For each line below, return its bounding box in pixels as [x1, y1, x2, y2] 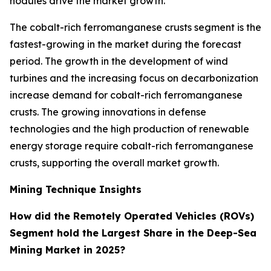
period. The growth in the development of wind [10, 54, 228, 67]
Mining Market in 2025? [10, 243, 125, 256]
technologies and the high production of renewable [10, 122, 249, 135]
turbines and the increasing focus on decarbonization [10, 71, 258, 84]
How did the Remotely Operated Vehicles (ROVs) [10, 209, 254, 222]
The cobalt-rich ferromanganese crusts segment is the [10, 21, 261, 33]
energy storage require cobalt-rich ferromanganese [10, 139, 253, 152]
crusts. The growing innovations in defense [10, 105, 206, 118]
